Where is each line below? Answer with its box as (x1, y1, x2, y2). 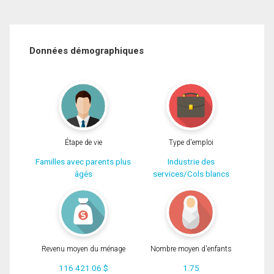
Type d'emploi (168, 138, 213, 147)
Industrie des (167, 156, 215, 166)
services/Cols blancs (152, 168, 229, 179)
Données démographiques (29, 45, 144, 57)
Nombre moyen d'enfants (150, 245, 232, 254)
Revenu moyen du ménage (41, 245, 125, 254)
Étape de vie (64, 138, 102, 147)
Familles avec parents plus (35, 156, 131, 166)
